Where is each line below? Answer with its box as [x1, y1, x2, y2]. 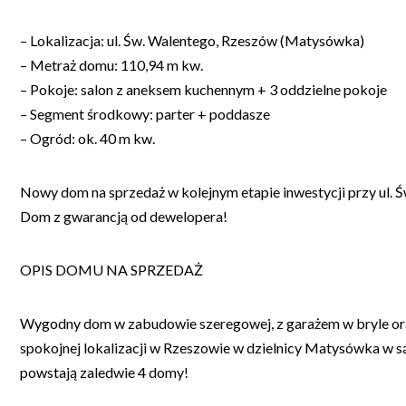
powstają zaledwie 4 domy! [20, 362, 188, 381]
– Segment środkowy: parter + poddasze [20, 104, 270, 122]
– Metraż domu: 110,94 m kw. [20, 55, 203, 73]
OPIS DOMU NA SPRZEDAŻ [20, 260, 203, 278]
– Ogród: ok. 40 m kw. [20, 129, 155, 147]
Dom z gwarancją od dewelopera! [20, 207, 227, 225]
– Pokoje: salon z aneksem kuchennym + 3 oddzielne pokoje [20, 80, 387, 98]
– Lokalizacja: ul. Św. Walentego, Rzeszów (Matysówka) [20, 31, 364, 49]
